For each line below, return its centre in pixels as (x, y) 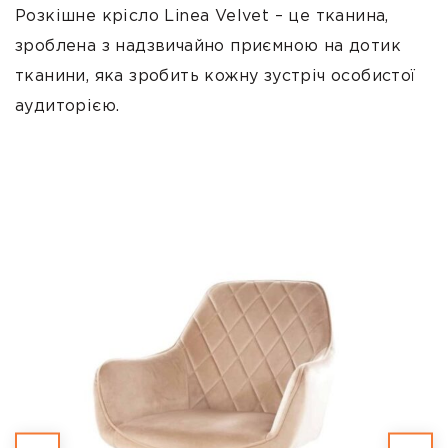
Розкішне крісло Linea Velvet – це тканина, (202, 17)
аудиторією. (67, 107)
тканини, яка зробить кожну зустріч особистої (215, 77)
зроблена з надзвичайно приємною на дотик (208, 47)
